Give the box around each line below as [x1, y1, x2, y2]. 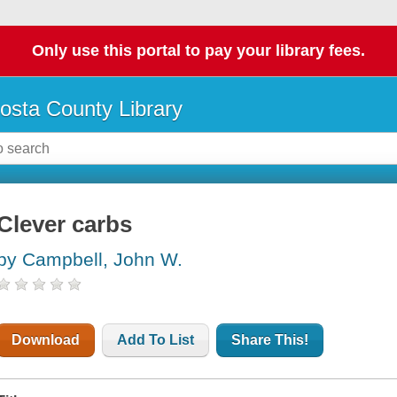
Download [12, 332, 81, 348]
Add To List [117, 332, 195, 348]
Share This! [231, 332, 309, 348]
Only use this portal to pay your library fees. [32, 42, 365, 60]
